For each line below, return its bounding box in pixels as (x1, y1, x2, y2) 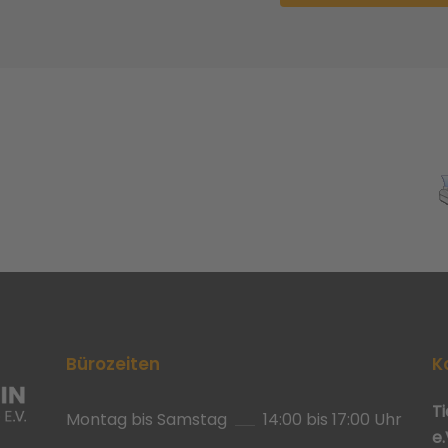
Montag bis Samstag (65, 407, 227, 431)
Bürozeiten (65, 351, 160, 376)
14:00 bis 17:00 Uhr (262, 407, 402, 431)
